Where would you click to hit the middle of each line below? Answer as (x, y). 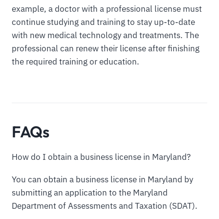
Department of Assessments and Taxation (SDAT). (105, 206)
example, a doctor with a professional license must (107, 9)
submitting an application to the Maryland (90, 193)
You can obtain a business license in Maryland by (102, 180)
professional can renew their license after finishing (106, 48)
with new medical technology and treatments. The (105, 35)
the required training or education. (76, 61)
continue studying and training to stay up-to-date (103, 22)
